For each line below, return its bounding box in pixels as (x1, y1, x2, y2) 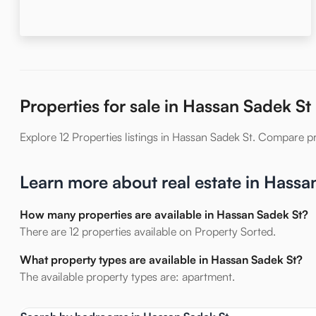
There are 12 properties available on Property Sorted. (20, 224, 276, 238)
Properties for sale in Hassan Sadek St (20, 95, 311, 116)
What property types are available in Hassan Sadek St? (20, 253, 303, 267)
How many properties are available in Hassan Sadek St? (20, 207, 308, 221)
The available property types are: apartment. (20, 269, 235, 284)
